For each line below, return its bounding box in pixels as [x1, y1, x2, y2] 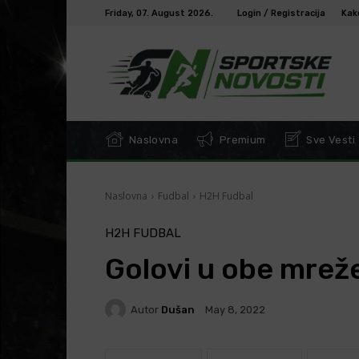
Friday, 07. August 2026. [104, 7, 213, 18]
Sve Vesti [304, 134, 356, 147]
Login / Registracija [236, 7, 325, 18]
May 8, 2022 [204, 304, 265, 317]
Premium [216, 134, 266, 147]
